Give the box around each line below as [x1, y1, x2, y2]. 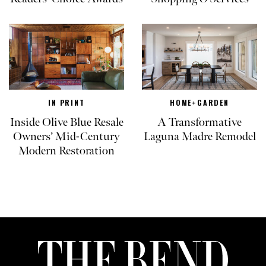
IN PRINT [48, 97, 85, 107]
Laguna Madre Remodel [143, 129, 256, 144]
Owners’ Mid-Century [13, 129, 120, 144]
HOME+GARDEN [170, 97, 229, 107]
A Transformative [157, 115, 242, 129]
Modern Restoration [18, 143, 115, 158]
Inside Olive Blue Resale [9, 115, 123, 129]
